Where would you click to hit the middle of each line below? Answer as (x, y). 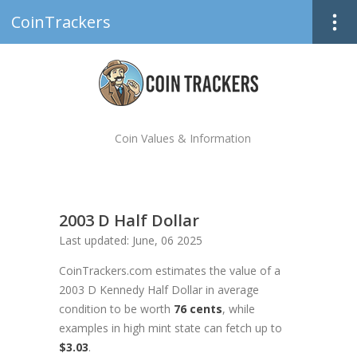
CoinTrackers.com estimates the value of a (170, 271)
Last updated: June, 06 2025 (131, 240)
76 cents (198, 309)
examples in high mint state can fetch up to (171, 328)
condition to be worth (116, 309)
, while (239, 309)
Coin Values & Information (182, 138)
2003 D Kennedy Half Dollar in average (159, 290)
